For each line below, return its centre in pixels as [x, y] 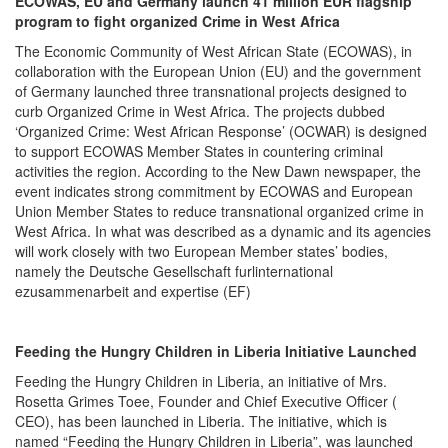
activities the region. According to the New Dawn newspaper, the [218, 170]
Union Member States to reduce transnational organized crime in [219, 210]
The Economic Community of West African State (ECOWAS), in [213, 50]
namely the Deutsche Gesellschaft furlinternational [174, 270]
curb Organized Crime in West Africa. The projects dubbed [200, 110]
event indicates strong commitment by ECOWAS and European [214, 190]
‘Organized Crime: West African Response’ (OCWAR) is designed [221, 130]
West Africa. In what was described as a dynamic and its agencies [223, 230]
